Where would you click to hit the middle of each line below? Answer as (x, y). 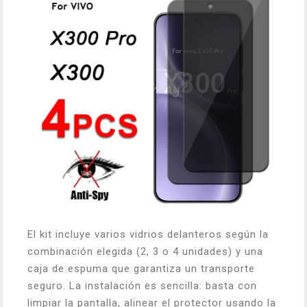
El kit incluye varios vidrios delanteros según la (148, 234)
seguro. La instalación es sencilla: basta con (142, 286)
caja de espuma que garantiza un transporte (141, 269)
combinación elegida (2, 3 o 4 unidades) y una (145, 251)
